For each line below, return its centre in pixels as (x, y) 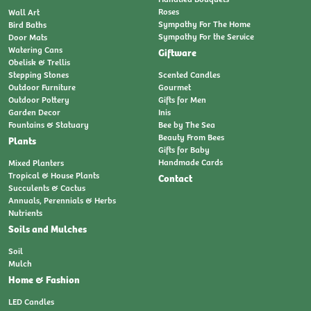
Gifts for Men (182, 100)
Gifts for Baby (184, 150)
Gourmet (175, 87)
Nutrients (25, 213)
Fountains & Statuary (49, 125)
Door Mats (28, 37)
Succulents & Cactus (47, 188)
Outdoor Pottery (39, 100)
